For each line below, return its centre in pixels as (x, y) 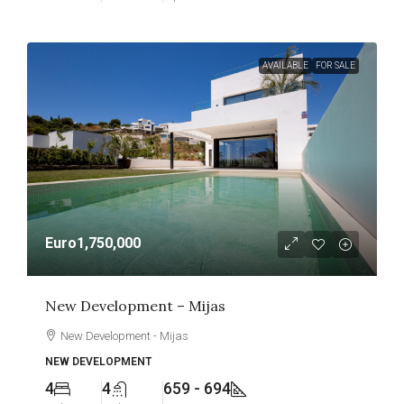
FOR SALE (335, 66)
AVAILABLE (285, 66)
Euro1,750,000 (93, 243)
